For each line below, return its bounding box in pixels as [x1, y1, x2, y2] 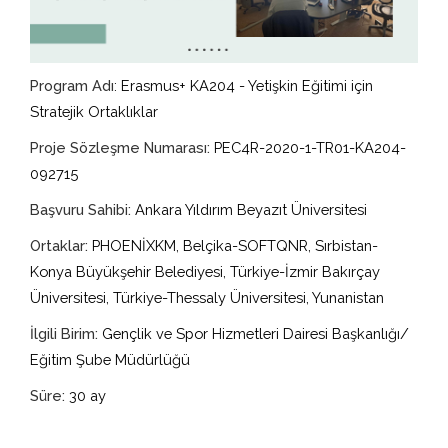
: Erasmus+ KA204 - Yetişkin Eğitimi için [114, 77, 373, 95]
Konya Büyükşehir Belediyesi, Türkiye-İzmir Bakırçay [30, 263, 380, 281]
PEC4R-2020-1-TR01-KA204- [210, 139, 406, 157]
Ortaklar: [30, 237, 88, 255]
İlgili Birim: [30, 325, 98, 343]
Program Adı [30, 77, 114, 95]
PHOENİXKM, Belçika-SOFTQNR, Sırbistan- [88, 237, 378, 255]
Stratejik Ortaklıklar [30, 103, 158, 121]
